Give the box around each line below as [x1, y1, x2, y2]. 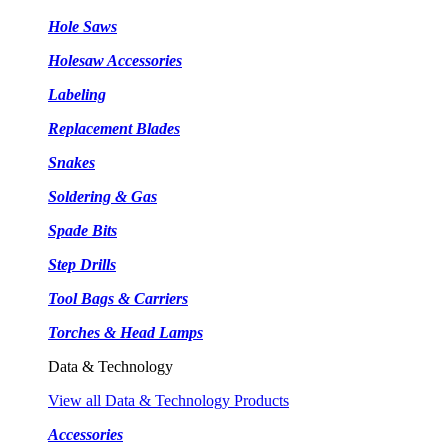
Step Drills [48, 256, 116, 273]
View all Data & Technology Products [48, 392, 289, 409]
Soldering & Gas [48, 188, 157, 205]
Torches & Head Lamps [48, 324, 203, 341]
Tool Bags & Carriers [48, 290, 188, 307]
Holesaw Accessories [48, 52, 182, 69]
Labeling [48, 86, 106, 103]
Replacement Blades [48, 120, 180, 137]
